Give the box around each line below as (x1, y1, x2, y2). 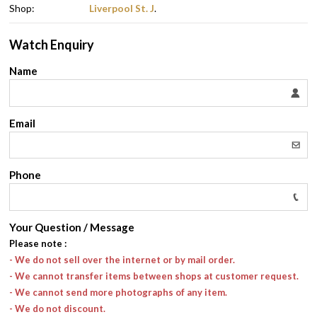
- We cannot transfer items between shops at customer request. (9, 270, 299, 282)
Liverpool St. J (89, 1, 155, 14)
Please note (9, 237, 63, 249)
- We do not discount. (9, 302, 106, 314)
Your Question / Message (9, 220, 135, 234)
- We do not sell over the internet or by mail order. (9, 253, 236, 265)
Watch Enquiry (9, 37, 95, 53)
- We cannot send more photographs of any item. (9, 286, 228, 298)
